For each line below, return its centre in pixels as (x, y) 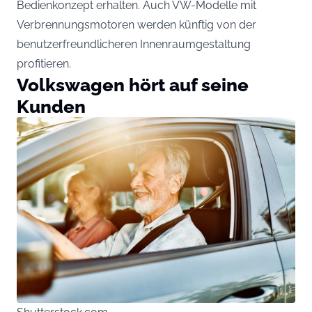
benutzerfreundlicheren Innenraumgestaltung (134, 45)
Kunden (51, 107)
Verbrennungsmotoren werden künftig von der (136, 25)
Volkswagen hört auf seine (133, 85)
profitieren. (44, 64)
